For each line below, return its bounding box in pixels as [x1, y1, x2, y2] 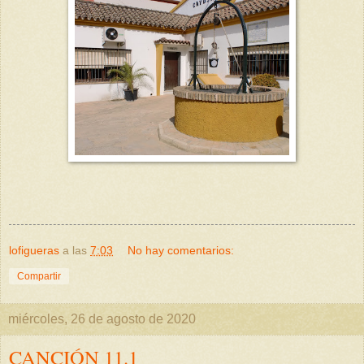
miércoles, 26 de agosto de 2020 [8, 312, 196, 327]
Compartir [17, 271, 61, 283]
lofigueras [9, 244, 59, 258]
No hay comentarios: [128, 244, 235, 258]
